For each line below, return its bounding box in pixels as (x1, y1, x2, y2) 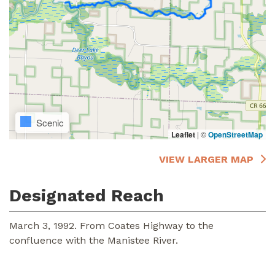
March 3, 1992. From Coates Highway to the (9, 219, 214, 231)
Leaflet (171, 128, 195, 140)
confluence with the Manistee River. (9, 234, 178, 246)
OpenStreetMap (208, 128, 263, 140)
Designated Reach (9, 185, 164, 206)
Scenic (36, 115, 64, 129)
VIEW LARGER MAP (159, 153, 254, 165)
